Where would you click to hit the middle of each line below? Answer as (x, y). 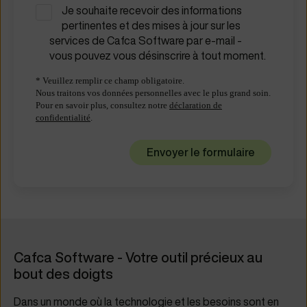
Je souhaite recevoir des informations (152, 11)
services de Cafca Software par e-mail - (146, 41)
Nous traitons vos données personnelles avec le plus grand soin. (153, 93)
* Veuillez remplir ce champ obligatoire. (110, 81)
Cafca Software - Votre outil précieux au (138, 257)
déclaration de (196, 106)
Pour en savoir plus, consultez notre (102, 106)
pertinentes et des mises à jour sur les (151, 26)
